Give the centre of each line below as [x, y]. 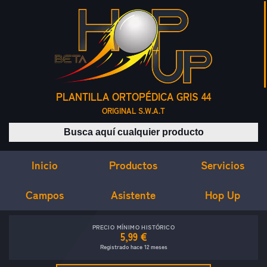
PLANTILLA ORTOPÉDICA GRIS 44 [133, 97]
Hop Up [222, 195]
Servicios [222, 165]
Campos [44, 195]
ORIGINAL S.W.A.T [133, 111]
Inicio [44, 165]
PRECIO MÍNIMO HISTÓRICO [133, 227]
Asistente [133, 195]
